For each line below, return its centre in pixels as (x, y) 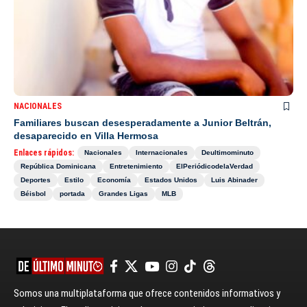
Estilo (74, 180)
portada (72, 194)
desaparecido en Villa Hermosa (86, 136)
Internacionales (162, 153)
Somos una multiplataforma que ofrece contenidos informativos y (147, 294)
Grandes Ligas (123, 194)
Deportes (36, 180)
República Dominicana (58, 167)
